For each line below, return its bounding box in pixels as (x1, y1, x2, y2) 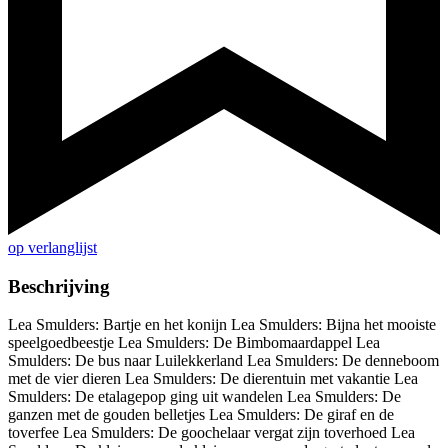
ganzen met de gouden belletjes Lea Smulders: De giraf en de (8, 406, 394, 424)
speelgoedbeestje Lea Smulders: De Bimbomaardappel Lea (8, 334, 380, 352)
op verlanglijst (8, 239, 97, 257)
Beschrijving (8, 275, 110, 297)
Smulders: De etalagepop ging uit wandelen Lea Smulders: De (8, 388, 401, 406)
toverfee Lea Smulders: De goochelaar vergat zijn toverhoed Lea (8, 424, 415, 442)
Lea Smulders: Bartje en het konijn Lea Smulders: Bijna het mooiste (8, 316, 436, 334)
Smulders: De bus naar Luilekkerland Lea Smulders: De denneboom (8, 352, 439, 370)
